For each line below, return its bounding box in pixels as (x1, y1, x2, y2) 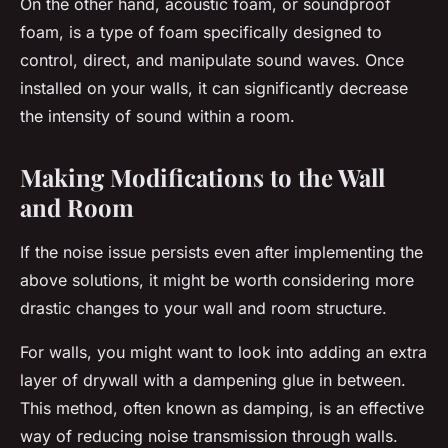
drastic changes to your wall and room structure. (20, 298, 387, 319)
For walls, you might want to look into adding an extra (20, 342, 427, 363)
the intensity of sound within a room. (20, 106, 295, 127)
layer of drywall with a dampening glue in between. (20, 370, 406, 391)
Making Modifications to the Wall (20, 161, 385, 194)
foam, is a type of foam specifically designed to (20, 22, 382, 43)
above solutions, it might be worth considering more (20, 270, 414, 291)
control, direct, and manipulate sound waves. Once (20, 50, 404, 71)
